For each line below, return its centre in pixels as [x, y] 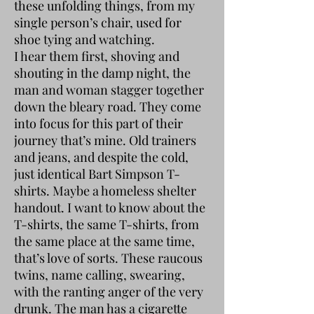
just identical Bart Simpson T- [97, 173]
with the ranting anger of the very [109, 291]
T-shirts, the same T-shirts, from [107, 224]
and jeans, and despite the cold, [101, 157]
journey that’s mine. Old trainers [105, 140]
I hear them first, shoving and [97, 56]
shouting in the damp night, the [102, 73]
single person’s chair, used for [98, 22]
